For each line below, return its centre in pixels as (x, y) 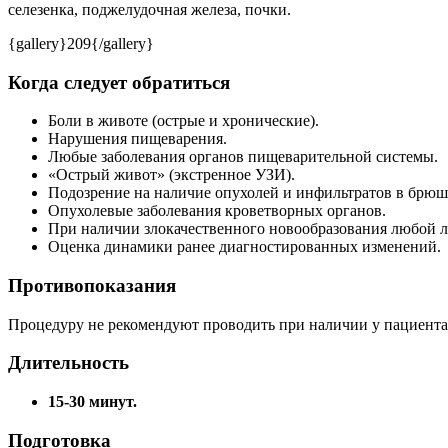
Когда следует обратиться (119, 82)
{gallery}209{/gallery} (81, 43)
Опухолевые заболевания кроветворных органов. (217, 211)
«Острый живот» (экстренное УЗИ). (171, 175)
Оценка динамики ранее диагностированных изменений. (244, 247)
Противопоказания (92, 286)
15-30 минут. (92, 402)
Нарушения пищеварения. (137, 139)
